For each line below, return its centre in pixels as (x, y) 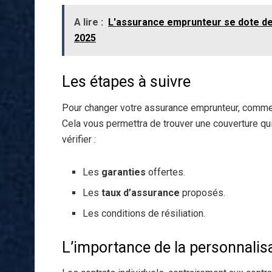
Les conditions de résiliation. (144, 213)
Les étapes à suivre (126, 82)
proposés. (203, 192)
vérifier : (79, 139)
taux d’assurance (141, 192)
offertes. (166, 172)
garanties (124, 172)
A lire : (89, 22)
